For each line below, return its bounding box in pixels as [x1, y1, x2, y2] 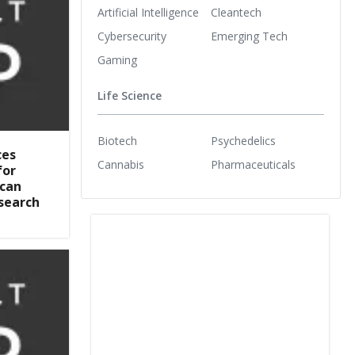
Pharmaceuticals [211, 156, 296, 172]
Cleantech [211, 4, 261, 20]
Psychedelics [211, 132, 276, 148]
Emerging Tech [211, 28, 288, 44]
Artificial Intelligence [97, 4, 199, 20]
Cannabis [97, 156, 144, 172]
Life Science [97, 88, 162, 104]
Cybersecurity [97, 28, 166, 44]
